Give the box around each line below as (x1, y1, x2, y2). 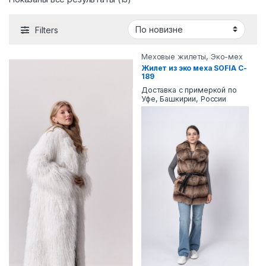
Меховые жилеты (141, 52, 207, 61)
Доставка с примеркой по (141, 85, 237, 94)
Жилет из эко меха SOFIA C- (141, 63, 247, 72)
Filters (35, 24, 58, 35)
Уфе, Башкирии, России (141, 94, 227, 103)
